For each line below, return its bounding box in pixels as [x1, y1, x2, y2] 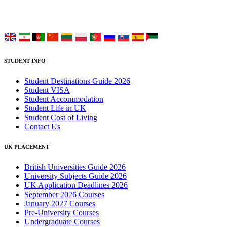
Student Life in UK [24, 104, 86, 113]
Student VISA [24, 86, 70, 95]
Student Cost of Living [24, 113, 97, 122]
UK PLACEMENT [4, 144, 49, 150]
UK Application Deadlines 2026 [24, 181, 128, 190]
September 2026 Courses [24, 190, 104, 199]
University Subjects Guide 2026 [24, 172, 127, 181]
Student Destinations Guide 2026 [24, 77, 130, 86]
